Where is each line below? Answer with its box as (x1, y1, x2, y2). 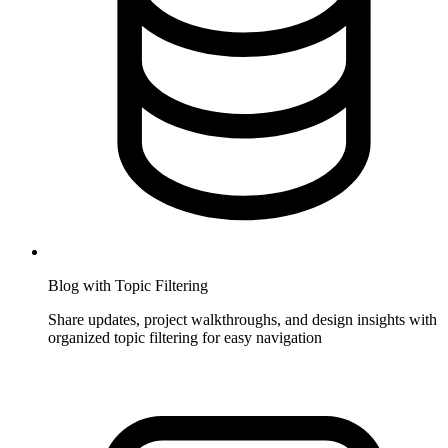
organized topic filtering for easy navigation (48, 328, 322, 346)
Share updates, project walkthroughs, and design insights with (48, 310, 437, 328)
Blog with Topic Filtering (48, 276, 208, 294)
